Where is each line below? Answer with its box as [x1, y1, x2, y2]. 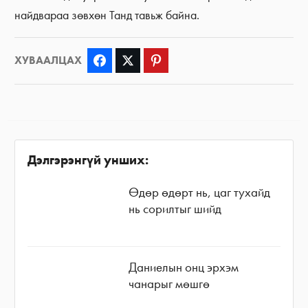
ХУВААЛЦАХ [14, 53, 82, 68]
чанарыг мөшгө [129, 274, 210, 292]
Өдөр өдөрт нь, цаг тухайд [129, 183, 271, 201]
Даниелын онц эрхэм [129, 258, 239, 276]
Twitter [140, 54, 165, 67]
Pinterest [168, 54, 200, 67]
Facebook [112, 54, 148, 67]
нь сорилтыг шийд [129, 199, 222, 217]
